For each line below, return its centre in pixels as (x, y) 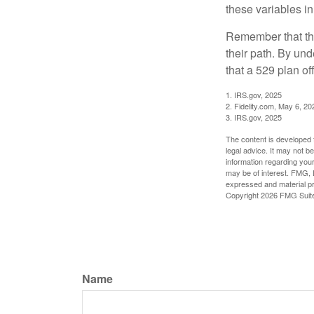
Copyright (243, 195)
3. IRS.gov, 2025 (254, 117)
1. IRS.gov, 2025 (254, 95)
